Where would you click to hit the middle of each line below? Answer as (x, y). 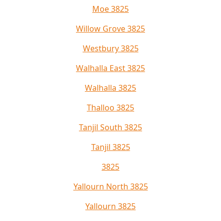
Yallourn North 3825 (110, 187)
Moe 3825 (110, 9)
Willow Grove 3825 (110, 29)
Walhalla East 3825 (110, 68)
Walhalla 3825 (110, 88)
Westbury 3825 (110, 49)
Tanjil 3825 (110, 147)
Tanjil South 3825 (110, 128)
